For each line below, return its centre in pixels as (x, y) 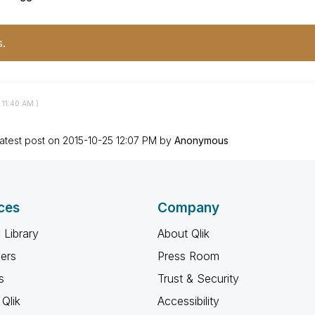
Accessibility (188, 301)
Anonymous (201, 140)
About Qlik (184, 233)
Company (188, 208)
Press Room (188, 256)
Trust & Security (198, 278)
